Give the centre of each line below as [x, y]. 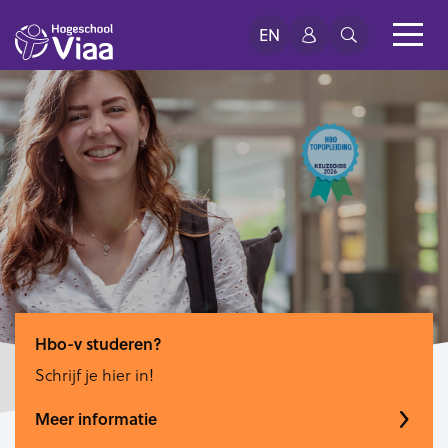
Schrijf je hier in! [94, 374]
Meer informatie [96, 418]
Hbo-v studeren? [98, 343]
